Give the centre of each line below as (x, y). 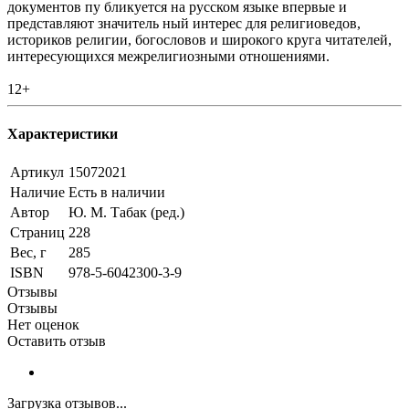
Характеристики (63, 134)
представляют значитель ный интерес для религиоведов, (184, 23)
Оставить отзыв (57, 341)
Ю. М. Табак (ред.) (126, 213)
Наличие (37, 193)
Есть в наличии (117, 193)
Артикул (37, 173)
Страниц (37, 233)
